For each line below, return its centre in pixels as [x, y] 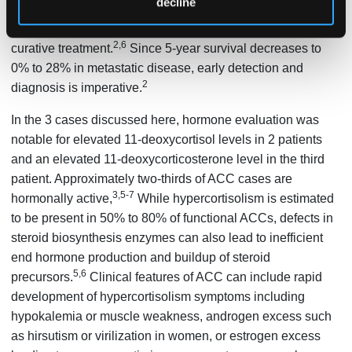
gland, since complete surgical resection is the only [153, 28]
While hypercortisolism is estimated [235, 198]
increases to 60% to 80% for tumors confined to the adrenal [174, 9]
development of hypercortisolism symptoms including [158, 296]
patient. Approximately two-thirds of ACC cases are [152, 178]
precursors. [42, 277]
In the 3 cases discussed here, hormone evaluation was [165, 119]
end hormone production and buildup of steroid [141, 257]
